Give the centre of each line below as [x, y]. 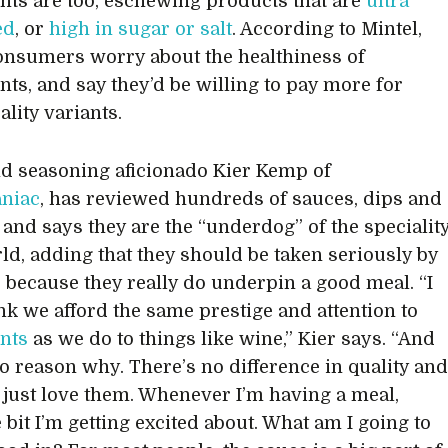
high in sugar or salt [141, 29]
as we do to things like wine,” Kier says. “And [232, 339]
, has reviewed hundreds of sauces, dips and [241, 199]
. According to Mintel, [327, 29]
